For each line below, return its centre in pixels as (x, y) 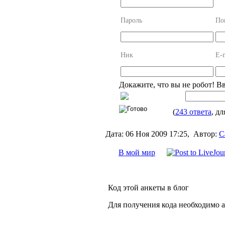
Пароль (131, 20)
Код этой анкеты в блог (148, 187)
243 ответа (193, 111)
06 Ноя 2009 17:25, (158, 134)
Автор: (205, 134)
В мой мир (137, 152)
